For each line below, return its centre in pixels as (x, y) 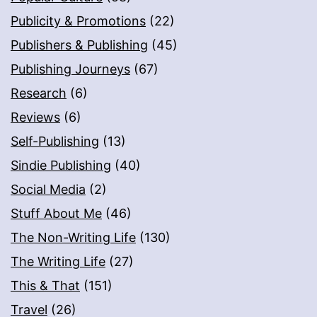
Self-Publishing (55, 142)
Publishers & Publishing (79, 45)
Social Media (48, 190)
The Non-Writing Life (73, 238)
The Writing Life (58, 262)
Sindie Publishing (61, 166)
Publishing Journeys (70, 69)
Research (39, 93)
